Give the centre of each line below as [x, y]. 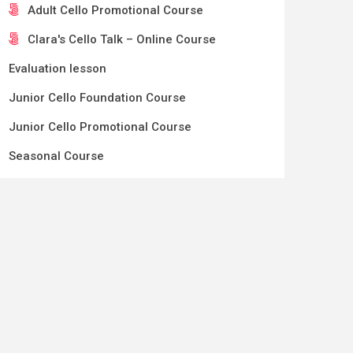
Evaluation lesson [58, 68]
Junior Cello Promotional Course [100, 126]
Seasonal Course [56, 156]
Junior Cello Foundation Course [97, 97]
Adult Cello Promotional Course [115, 10]
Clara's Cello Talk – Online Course [122, 39]
